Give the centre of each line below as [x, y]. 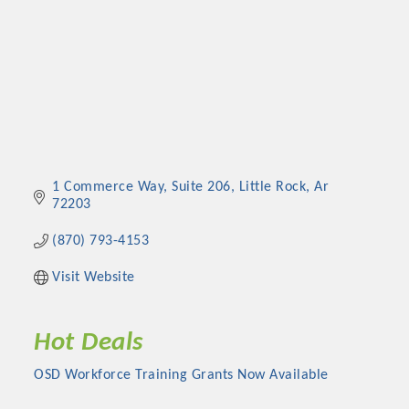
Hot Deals [89, 342]
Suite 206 [201, 187]
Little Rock [273, 187]
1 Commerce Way [108, 187]
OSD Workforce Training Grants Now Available [181, 375]
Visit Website [94, 277]
